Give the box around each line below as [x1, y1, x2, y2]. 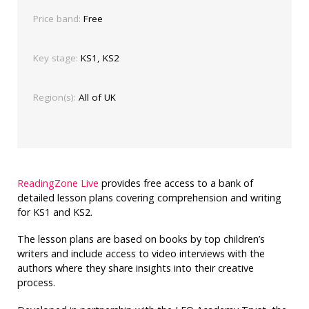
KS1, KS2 [77, 51, 119, 64]
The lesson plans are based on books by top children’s [17, 232, 265, 246]
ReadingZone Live [17, 176, 99, 190]
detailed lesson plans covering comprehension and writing [17, 190, 281, 204]
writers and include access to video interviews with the [17, 247, 265, 261]
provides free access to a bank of [98, 176, 253, 190]
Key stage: [32, 51, 78, 64]
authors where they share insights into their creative [17, 261, 254, 275]
